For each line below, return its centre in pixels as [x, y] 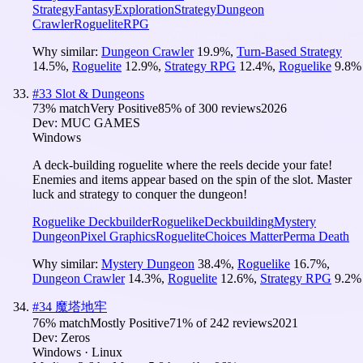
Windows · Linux [77, 352]
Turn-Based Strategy [289, 51]
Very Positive [124, 108]
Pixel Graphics [118, 236]
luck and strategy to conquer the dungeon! [140, 194]
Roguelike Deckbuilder [92, 221]
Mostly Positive [130, 322]
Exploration [144, 9]
